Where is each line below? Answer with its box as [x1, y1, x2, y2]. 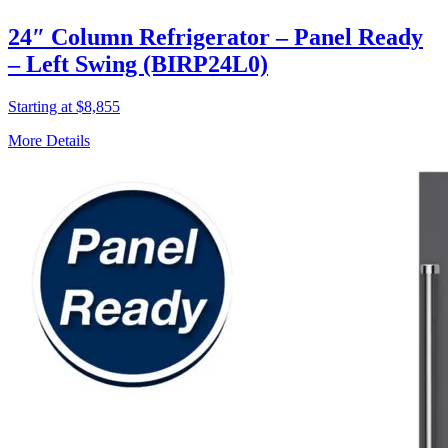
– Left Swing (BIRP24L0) [8, 51, 268, 78]
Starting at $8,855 [8, 98, 120, 116]
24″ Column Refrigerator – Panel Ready [8, 24, 423, 51]
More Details [8, 132, 90, 150]
